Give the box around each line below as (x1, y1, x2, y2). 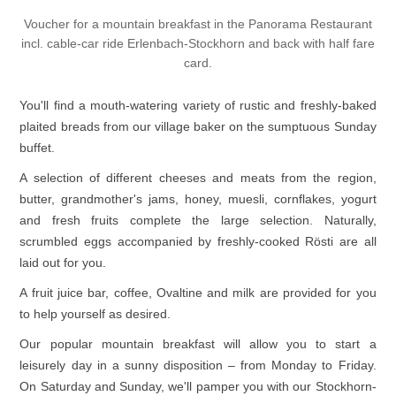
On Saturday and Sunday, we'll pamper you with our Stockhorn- (19, 379, 377, 394)
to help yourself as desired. (19, 307, 171, 322)
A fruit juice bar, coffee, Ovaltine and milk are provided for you (19, 286, 377, 301)
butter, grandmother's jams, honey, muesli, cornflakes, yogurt (19, 192, 377, 207)
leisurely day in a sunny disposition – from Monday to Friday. (19, 358, 377, 373)
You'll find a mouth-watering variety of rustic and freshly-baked (19, 98, 377, 113)
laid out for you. (19, 255, 107, 270)
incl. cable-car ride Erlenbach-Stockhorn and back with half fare (21, 36, 375, 51)
